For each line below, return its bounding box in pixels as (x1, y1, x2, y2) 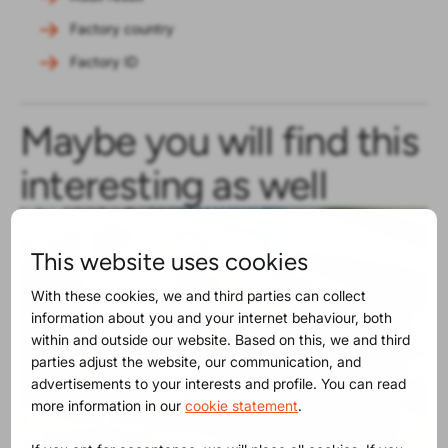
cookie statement (185, 396, 299, 414)
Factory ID (70, 52, 138, 70)
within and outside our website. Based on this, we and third (31, 330, 411, 348)
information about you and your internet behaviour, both (31, 308, 393, 326)
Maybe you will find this (20, 116, 419, 165)
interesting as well (20, 160, 327, 209)
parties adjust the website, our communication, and (31, 352, 362, 370)
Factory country (70, 19, 174, 37)
